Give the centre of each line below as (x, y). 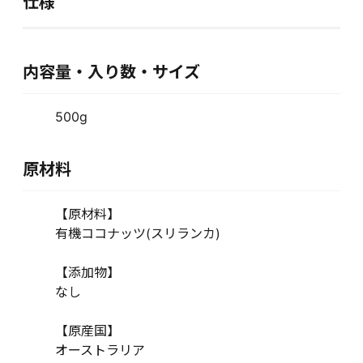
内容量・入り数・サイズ (111, 72)
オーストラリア (100, 350)
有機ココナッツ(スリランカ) (138, 233)
